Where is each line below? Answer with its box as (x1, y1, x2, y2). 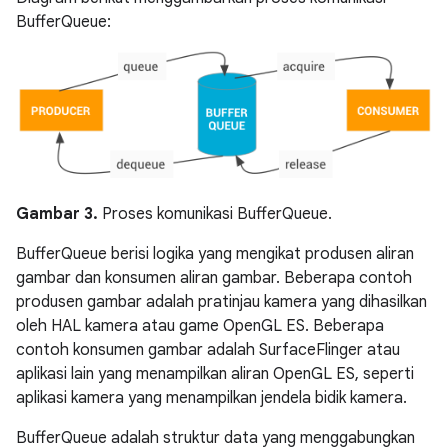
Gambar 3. (16, 203, 98, 224)
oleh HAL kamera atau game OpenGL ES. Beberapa (16, 315, 384, 336)
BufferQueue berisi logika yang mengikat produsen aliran (16, 243, 414, 264)
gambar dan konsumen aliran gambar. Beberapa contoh (16, 267, 412, 288)
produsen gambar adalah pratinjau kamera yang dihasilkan (16, 291, 427, 312)
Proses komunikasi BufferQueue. (98, 203, 332, 224)
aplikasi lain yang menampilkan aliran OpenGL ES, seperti (16, 363, 414, 384)
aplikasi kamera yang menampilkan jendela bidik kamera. (16, 387, 407, 408)
